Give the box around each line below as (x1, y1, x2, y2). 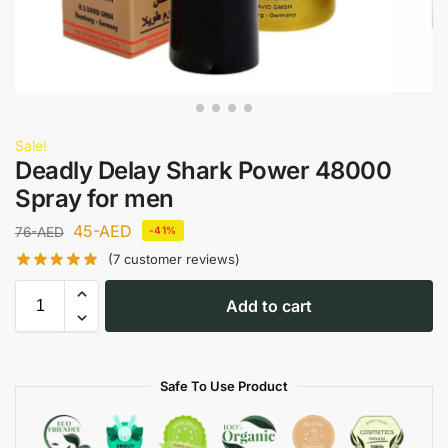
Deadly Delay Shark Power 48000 (15, 156, 391, 186)
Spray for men (15, 184, 174, 214)
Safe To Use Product (160, 377, 288, 394)
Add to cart (226, 295, 312, 316)
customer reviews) (120, 250, 241, 267)
